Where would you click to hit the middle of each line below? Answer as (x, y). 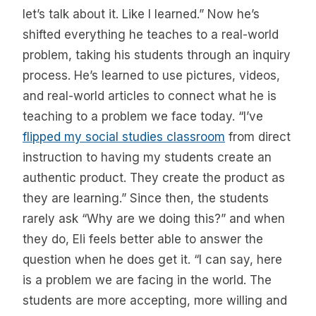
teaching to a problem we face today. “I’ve (143, 117)
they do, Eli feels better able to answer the (143, 239)
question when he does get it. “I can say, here (152, 260)
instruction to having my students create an (147, 158)
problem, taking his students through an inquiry (157, 55)
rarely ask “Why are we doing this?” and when (154, 219)
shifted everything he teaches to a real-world (151, 35)
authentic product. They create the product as (154, 178)
